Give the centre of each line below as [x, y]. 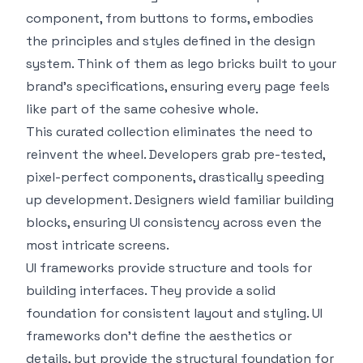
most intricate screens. [98, 245]
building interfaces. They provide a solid [151, 290]
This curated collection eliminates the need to [169, 131]
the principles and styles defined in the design [171, 41]
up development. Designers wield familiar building [180, 199]
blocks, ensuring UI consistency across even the [174, 222]
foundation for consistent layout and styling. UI [174, 313]
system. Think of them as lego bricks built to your [181, 63]
